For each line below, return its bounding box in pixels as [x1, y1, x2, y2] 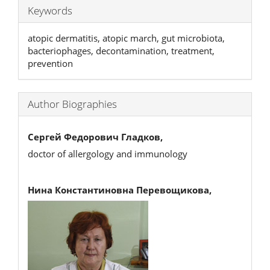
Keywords [28, 4, 72, 17]
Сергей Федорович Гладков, [28, 130, 163, 143]
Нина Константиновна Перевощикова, [28, 183, 212, 196]
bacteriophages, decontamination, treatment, [28, 45, 215, 57]
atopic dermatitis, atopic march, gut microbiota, [28, 32, 225, 44]
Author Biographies [28, 97, 117, 111]
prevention [28, 57, 73, 69]
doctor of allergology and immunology [28, 148, 187, 160]
